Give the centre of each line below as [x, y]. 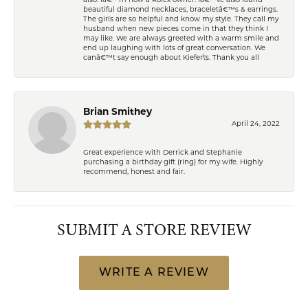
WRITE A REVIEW [154, 273]
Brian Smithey [118, 112]
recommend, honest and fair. [134, 172]
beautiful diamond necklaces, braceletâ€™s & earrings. [180, 10]
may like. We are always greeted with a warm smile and [181, 38]
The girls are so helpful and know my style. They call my [181, 19]
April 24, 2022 [256, 124]
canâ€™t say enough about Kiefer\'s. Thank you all [171, 58]
